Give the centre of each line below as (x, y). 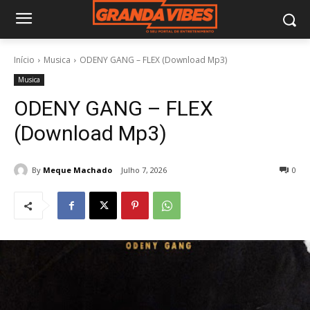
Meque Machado (77, 170)
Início (24, 60)
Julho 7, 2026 (144, 170)
